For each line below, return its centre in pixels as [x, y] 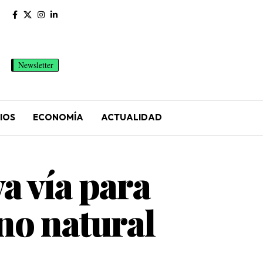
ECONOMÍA [58, 117]
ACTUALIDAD [131, 117]
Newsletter [36, 65]
